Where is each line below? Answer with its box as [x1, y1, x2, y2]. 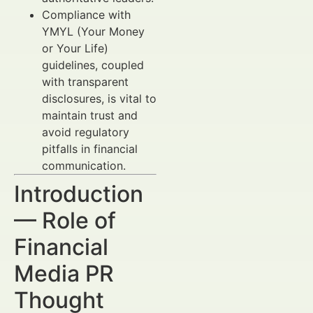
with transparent [42, 75, 129, 89]
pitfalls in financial [42, 142, 138, 156]
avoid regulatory [42, 125, 129, 139]
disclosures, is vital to [42, 92, 156, 105]
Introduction [14, 180, 143, 208]
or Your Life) [42, 41, 108, 55]
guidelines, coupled [42, 58, 144, 72]
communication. [42, 159, 126, 173]
